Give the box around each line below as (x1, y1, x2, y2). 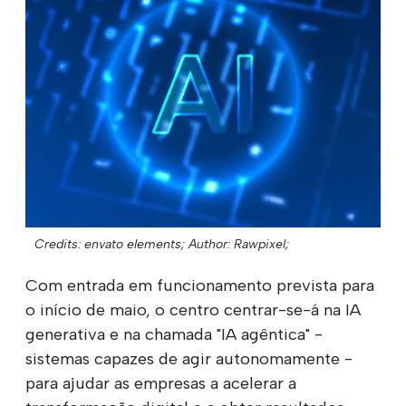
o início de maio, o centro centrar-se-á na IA (25, 299, 361, 320)
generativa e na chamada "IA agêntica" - (25, 324, 323, 344)
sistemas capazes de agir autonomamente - (25, 348, 353, 369)
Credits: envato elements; (34, 236, 185, 252)
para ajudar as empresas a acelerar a (25, 372, 296, 393)
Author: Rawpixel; (188, 236, 289, 252)
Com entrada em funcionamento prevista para (25, 275, 374, 295)
